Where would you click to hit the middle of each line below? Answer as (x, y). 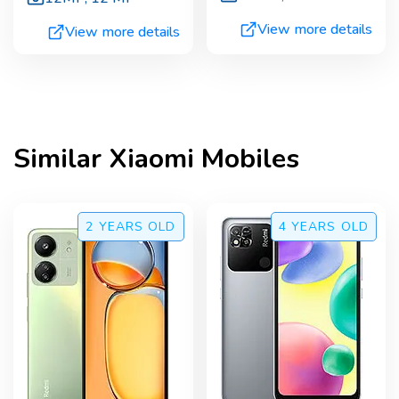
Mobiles (247, 159)
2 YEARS (115, 227)
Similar (61, 159)
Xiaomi (151, 159)
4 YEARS (307, 227)
